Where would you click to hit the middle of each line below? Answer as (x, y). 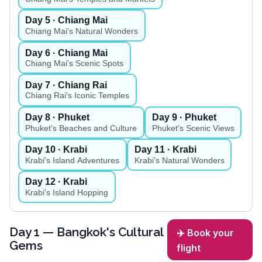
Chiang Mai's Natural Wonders (82, 31)
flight (189, 248)
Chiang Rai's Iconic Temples (77, 96)
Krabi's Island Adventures (73, 160)
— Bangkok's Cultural (101, 232)
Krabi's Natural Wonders (179, 160)
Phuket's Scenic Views (193, 128)
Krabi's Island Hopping (67, 192)
